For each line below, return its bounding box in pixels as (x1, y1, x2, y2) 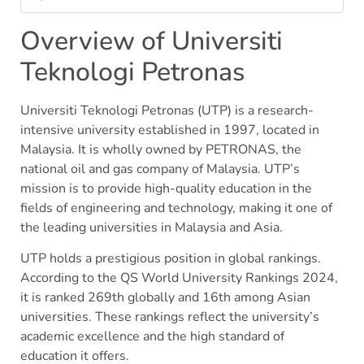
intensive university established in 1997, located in (20, 120, 319, 139)
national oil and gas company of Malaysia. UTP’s (20, 159, 300, 178)
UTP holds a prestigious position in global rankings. (20, 249, 321, 267)
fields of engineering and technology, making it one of (20, 198, 332, 217)
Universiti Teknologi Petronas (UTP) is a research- (20, 101, 314, 119)
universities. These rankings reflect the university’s (20, 307, 319, 326)
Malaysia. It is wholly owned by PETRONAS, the (20, 140, 301, 158)
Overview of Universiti (20, 23, 283, 58)
